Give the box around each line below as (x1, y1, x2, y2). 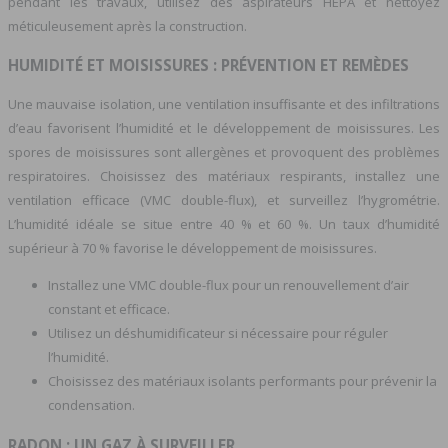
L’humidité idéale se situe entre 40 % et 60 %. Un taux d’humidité (8, 215, 440, 234)
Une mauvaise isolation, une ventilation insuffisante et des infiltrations (8, 95, 440, 114)
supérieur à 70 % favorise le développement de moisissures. (8, 239, 377, 258)
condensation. (48, 396, 135, 415)
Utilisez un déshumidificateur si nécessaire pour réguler (48, 324, 388, 343)
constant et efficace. (48, 300, 170, 319)
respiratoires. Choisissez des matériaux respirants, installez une (8, 167, 440, 186)
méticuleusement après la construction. (8, 16, 247, 35)
